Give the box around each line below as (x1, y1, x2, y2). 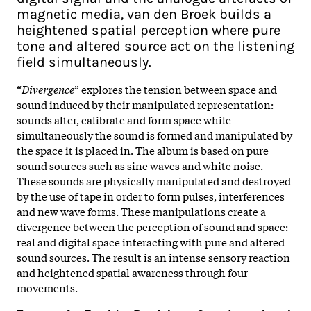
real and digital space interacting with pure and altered (17, 233, 285, 249)
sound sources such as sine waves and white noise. (17, 157, 263, 173)
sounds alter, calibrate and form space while (17, 111, 231, 127)
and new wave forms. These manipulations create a (17, 203, 266, 219)
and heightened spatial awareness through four (17, 264, 248, 280)
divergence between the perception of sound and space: (17, 218, 288, 234)
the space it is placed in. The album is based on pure (17, 142, 269, 158)
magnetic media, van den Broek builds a (17, 6, 271, 22)
